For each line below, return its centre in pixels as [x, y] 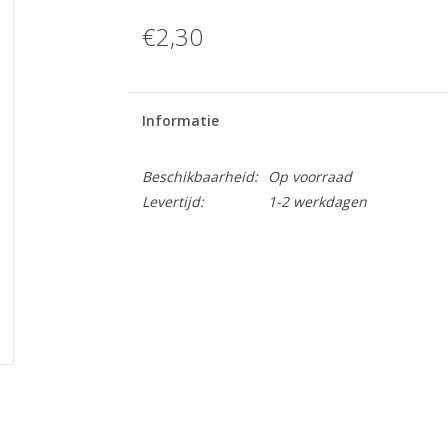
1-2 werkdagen [317, 201]
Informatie [180, 120]
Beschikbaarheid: [199, 176]
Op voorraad [309, 176]
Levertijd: [172, 201]
